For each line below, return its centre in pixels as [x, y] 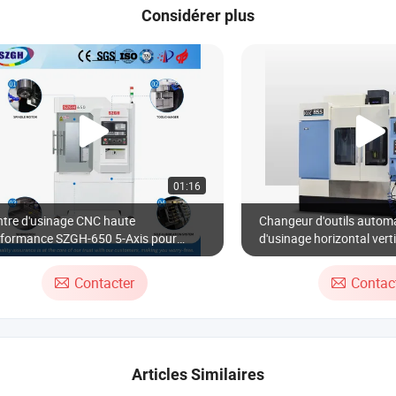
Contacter [104, 283]
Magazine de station [315, 256]
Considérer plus [198, 15]
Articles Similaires [198, 374]
